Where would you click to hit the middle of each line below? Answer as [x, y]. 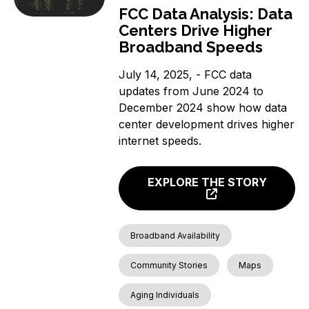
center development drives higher [207, 124]
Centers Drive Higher [196, 30]
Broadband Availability [176, 236]
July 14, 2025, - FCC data [186, 74]
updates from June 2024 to [191, 91]
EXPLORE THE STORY [207, 182]
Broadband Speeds [191, 47]
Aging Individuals [165, 295]
